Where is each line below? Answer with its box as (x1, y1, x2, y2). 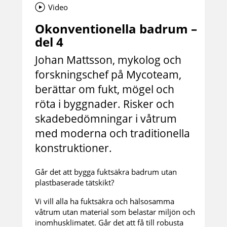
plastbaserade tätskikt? (35, 177, 114, 187)
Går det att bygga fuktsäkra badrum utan (35, 167, 177, 177)
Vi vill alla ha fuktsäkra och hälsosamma (35, 196, 174, 206)
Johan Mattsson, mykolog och (35, 53, 181, 67)
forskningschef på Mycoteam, (35, 67, 181, 82)
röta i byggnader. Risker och (35, 97, 174, 111)
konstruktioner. (35, 141, 112, 155)
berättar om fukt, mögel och (35, 82, 174, 96)
